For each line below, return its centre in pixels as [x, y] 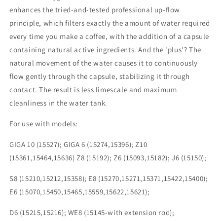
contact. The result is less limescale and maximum [93, 90]
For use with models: [44, 124]
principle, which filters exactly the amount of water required [110, 23]
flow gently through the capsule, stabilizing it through [100, 76]
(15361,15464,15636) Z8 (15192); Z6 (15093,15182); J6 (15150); [108, 158]
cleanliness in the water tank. [59, 103]
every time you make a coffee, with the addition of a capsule [110, 37]
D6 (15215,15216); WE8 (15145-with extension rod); [92, 213]
